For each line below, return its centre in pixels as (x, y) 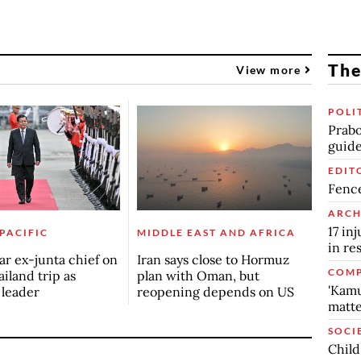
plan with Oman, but (198, 275)
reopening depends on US (215, 291)
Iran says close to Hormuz (213, 259)
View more (271, 69)
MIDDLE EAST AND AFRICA (216, 232)
